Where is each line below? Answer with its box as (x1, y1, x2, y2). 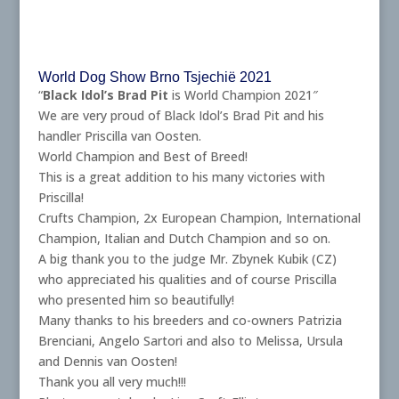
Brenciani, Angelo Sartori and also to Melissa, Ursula (37, 331, 343, 349)
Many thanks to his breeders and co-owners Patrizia (37, 311, 342, 329)
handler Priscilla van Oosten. (37, 126, 201, 144)
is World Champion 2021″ (167, 85, 318, 103)
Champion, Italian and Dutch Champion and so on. (37, 229, 330, 247)
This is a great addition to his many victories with (37, 167, 325, 185)
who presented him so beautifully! (37, 290, 234, 308)
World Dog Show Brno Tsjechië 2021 (37, 69, 272, 85)
